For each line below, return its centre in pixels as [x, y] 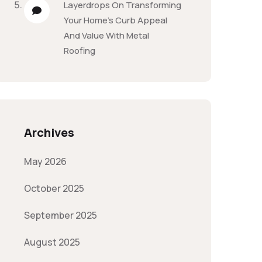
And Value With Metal [106, 35]
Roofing [80, 51]
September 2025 [61, 215]
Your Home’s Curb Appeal [116, 20]
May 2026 [45, 161]
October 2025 [54, 188]
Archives [49, 132]
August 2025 [52, 242]
